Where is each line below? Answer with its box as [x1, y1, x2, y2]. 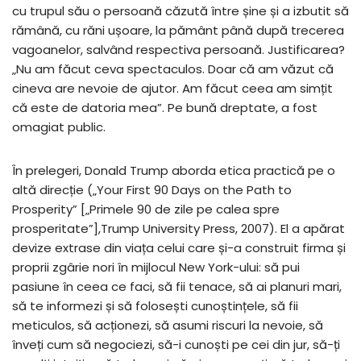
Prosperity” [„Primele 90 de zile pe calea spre [12, 201, 280, 218]
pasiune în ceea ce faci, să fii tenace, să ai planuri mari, [12, 278, 342, 295]
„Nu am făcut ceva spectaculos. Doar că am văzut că [12, 60, 334, 77]
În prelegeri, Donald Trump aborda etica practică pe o [12, 162, 335, 179]
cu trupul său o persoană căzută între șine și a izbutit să [12, 2, 349, 19]
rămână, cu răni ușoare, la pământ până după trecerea [12, 22, 344, 39]
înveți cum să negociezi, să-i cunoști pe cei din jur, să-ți [12, 336, 340, 353]
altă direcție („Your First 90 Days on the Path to [12, 181, 292, 198]
